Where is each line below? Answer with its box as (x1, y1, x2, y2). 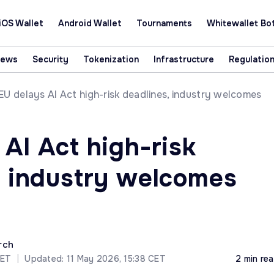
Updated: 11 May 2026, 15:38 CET (24, 253, 166, 264)
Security (32, 54, 68, 65)
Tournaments (136, 17, 192, 29)
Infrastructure (153, 54, 214, 65)
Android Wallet (57, 17, 122, 29)
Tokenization (83, 54, 139, 65)
